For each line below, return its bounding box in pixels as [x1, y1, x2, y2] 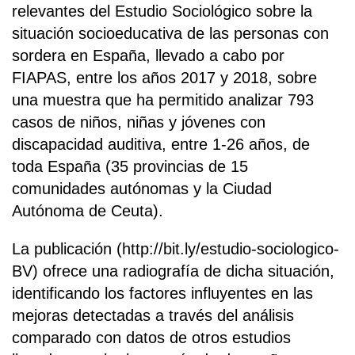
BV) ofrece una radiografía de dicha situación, [12, 262, 334, 281]
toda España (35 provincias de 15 [12, 158, 248, 176]
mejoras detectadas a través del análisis [12, 307, 294, 325]
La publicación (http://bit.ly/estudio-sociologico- [12, 240, 339, 258]
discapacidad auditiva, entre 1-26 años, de [12, 136, 310, 154]
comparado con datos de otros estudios [12, 329, 291, 347]
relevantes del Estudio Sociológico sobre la [12, 2, 312, 21]
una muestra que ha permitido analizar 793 [12, 91, 314, 109]
